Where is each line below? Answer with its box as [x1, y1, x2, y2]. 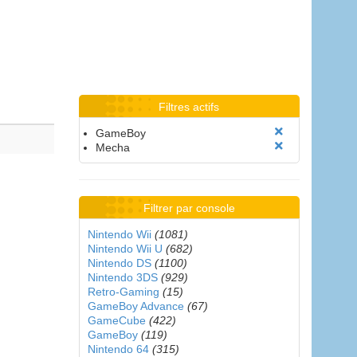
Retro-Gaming [87, 285, 159, 298]
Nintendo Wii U [87, 242, 163, 255]
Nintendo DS [87, 257, 151, 269]
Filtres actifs [159, 100, 220, 113]
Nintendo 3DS [87, 271, 158, 284]
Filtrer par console [143, 202, 235, 214]
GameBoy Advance [87, 300, 184, 312]
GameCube [87, 314, 146, 327]
